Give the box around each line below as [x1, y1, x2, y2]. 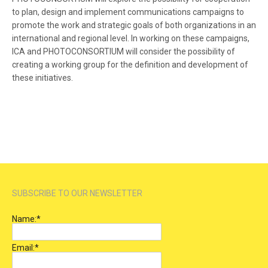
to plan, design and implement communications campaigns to [12, 7, 244, 17]
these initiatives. [12, 72, 73, 83]
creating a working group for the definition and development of [12, 59, 248, 69]
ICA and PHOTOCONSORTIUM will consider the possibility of [12, 46, 235, 56]
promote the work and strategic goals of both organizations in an [12, 20, 256, 30]
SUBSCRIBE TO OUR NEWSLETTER [12, 188, 142, 198]
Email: [12, 242, 35, 252]
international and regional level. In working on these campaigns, [12, 33, 249, 43]
